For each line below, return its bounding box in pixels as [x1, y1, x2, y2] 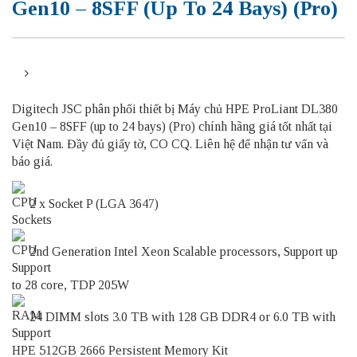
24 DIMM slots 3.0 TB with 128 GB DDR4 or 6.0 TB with [26, 309, 335, 324]
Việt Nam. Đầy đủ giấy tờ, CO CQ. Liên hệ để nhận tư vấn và [12, 136, 328, 151]
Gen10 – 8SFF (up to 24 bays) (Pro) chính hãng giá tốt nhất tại [12, 119, 332, 133]
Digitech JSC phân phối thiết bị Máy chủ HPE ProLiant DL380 [12, 101, 338, 116]
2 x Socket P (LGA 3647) [26, 196, 159, 210]
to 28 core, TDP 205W [12, 277, 129, 292]
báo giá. [12, 154, 53, 168]
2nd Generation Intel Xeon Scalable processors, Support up [26, 244, 338, 258]
